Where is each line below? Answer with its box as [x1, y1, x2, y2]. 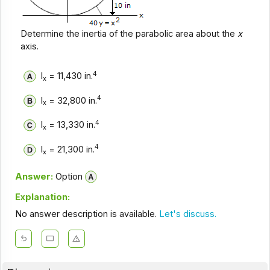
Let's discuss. [159, 209, 216, 220]
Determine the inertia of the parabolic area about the [20, 28, 238, 39]
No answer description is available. [14, 209, 159, 220]
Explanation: [14, 191, 70, 202]
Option [52, 171, 83, 182]
